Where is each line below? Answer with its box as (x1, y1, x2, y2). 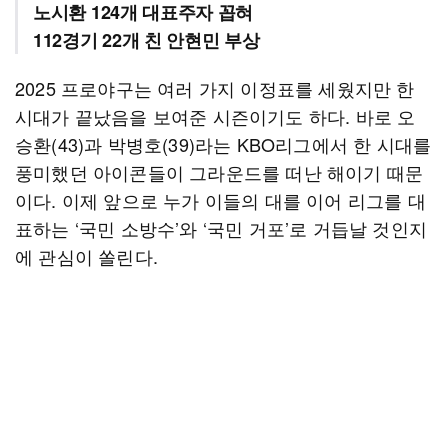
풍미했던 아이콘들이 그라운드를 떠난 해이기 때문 (15, 159, 424, 185)
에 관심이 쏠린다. (15, 243, 158, 269)
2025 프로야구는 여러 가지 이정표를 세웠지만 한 (15, 75, 415, 101)
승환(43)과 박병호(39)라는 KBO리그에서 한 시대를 (15, 131, 432, 157)
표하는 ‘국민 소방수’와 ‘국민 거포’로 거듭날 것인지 (15, 215, 428, 241)
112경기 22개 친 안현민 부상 (33, 27, 260, 53)
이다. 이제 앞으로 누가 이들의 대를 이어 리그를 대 (15, 187, 426, 213)
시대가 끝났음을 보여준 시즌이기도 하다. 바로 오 (15, 103, 416, 129)
